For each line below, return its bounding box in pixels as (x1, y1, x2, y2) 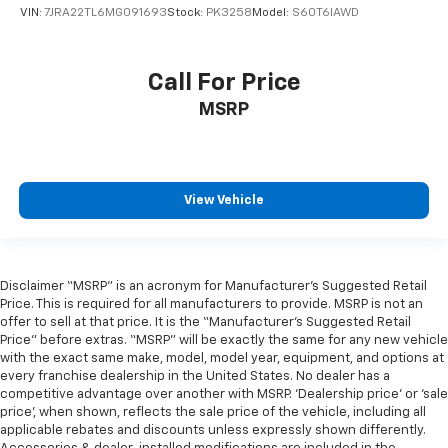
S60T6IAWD (292, 7, 359, 20)
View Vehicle (184, 194, 264, 208)
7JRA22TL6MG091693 (44, 7, 167, 20)
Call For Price (147, 70, 301, 95)
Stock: (167, 7, 206, 20)
